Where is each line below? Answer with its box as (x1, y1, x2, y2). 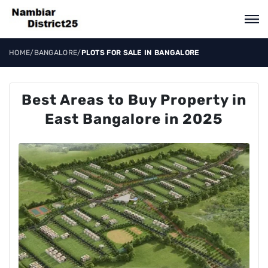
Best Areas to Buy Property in (22, 92, 246, 108)
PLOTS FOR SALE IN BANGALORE (81, 48, 200, 57)
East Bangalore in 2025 (45, 111, 223, 127)
